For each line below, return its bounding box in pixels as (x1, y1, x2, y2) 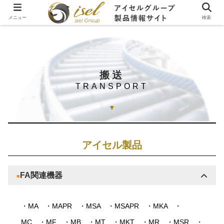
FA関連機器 (20, 170, 63, 179)
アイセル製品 (82, 139, 142, 150)
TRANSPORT (75, 81, 148, 90)
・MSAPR (107, 201, 139, 210)
